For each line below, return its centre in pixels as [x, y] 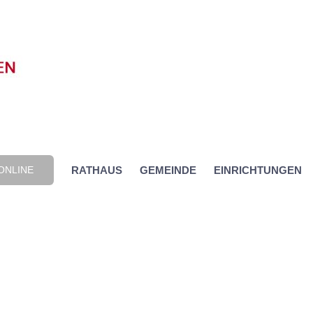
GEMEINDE [168, 170]
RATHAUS [97, 170]
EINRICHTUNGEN [258, 170]
